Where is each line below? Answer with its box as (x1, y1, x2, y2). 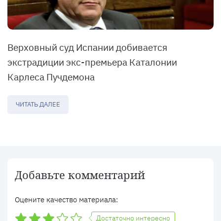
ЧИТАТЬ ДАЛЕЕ (16, 100, 60, 109)
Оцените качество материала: (15, 195, 118, 205)
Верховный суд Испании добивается (7, 41, 167, 54)
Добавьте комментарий (15, 167, 145, 183)
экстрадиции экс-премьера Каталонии (7, 56, 177, 69)
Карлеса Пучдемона (7, 71, 95, 83)
